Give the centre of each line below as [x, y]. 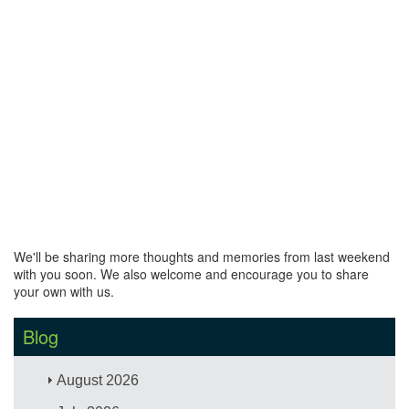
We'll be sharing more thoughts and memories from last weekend [202, 256]
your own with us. [64, 291]
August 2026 [98, 380]
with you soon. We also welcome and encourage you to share [191, 273]
